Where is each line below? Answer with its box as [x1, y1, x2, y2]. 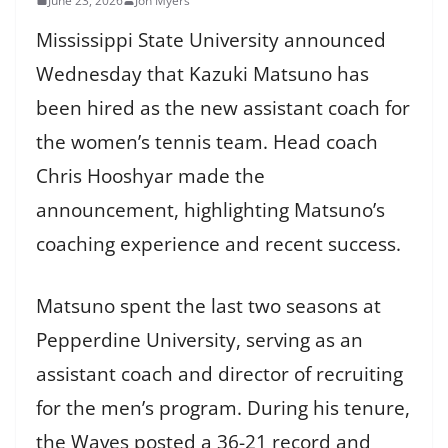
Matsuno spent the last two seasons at [36, 293, 381, 320]
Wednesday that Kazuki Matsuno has [36, 60, 369, 87]
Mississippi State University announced [36, 26, 386, 53]
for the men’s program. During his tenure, [36, 395, 410, 422]
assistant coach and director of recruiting [36, 361, 403, 388]
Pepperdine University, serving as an [36, 327, 363, 354]
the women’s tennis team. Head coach [36, 128, 378, 155]
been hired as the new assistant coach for [36, 94, 410, 121]
